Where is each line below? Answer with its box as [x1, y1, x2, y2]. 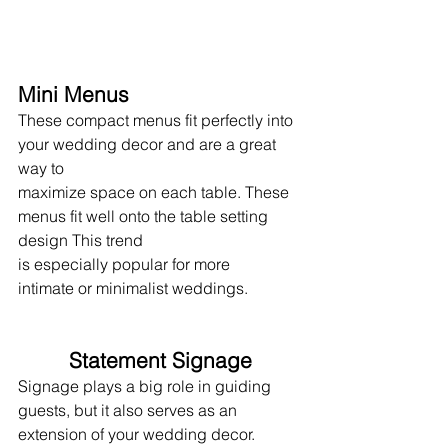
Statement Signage [68, 346, 252, 373]
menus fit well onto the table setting [18, 205, 272, 226]
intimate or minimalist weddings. [18, 277, 248, 298]
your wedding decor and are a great [18, 133, 280, 154]
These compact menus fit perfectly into [18, 109, 297, 130]
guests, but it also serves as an [18, 399, 241, 420]
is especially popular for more [18, 253, 230, 274]
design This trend [18, 229, 143, 250]
